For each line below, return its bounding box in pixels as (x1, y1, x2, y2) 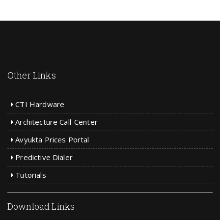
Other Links (7, 69, 56, 81)
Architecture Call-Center (13, 117, 98, 127)
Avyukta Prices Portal (13, 135, 89, 144)
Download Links (7, 200, 75, 212)
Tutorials (13, 170, 46, 180)
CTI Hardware (13, 99, 65, 109)
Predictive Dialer (13, 152, 73, 162)
